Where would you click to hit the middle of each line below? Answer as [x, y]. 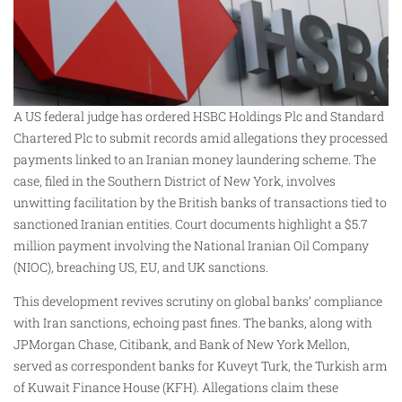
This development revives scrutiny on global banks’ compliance [198, 301]
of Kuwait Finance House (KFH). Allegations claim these [176, 388]
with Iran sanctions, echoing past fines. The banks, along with [193, 323]
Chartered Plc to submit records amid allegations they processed [201, 137]
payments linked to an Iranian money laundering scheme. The [195, 159]
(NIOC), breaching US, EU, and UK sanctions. [141, 267]
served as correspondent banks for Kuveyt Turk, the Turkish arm [201, 366]
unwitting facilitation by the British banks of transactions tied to [200, 202]
